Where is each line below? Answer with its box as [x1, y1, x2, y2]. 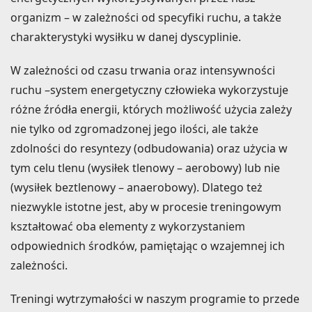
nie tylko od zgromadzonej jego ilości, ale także [10, 120, 258, 136]
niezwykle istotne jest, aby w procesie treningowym [10, 198, 281, 214]
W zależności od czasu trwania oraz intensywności [10, 62, 275, 78]
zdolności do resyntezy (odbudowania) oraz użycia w [10, 140, 288, 156]
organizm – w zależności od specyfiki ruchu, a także [10, 9, 281, 25]
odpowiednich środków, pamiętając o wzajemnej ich [10, 237, 285, 253]
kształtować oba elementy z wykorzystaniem [10, 218, 245, 234]
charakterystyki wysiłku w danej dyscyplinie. [10, 29, 241, 45]
